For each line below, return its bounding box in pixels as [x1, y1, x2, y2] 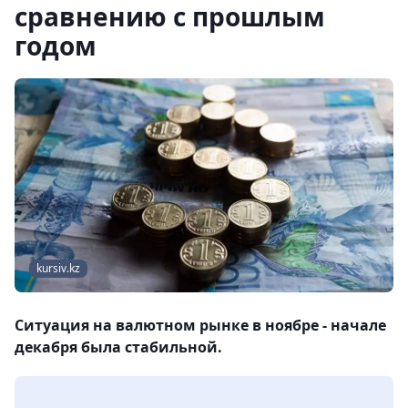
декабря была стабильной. [15, 337, 222, 358]
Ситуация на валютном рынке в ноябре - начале [15, 315, 386, 336]
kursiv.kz [36, 260, 80, 277]
